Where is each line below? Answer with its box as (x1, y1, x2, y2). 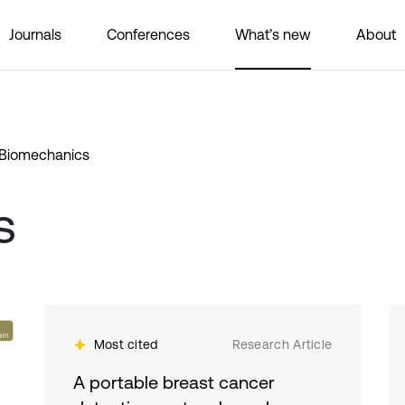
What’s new (235, 25, 311, 42)
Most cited (93, 337, 158, 352)
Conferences (107, 25, 190, 42)
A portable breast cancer (72, 372, 275, 392)
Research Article (231, 337, 333, 352)
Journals (9, 25, 61, 42)
